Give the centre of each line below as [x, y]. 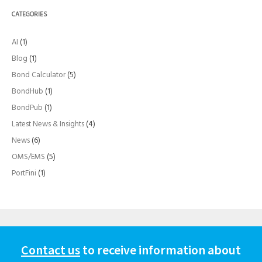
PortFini [24, 173]
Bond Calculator [39, 75]
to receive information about [160, 250]
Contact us [50, 250]
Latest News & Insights [48, 124]
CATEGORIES [30, 15]
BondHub [27, 92]
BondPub [27, 108]
